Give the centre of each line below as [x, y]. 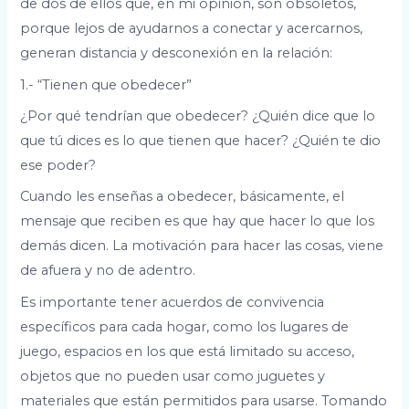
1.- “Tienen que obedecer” [106, 84]
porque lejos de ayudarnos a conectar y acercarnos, [192, 29]
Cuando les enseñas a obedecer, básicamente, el [183, 197]
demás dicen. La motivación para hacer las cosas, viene [202, 246]
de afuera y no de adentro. [108, 271]
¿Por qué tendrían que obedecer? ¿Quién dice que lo [198, 115]
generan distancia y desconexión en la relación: [177, 53]
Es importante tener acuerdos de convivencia [173, 302]
